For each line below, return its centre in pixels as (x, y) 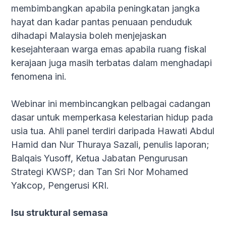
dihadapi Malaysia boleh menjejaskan (89, 36)
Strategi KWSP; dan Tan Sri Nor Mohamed (100, 172)
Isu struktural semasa (60, 213)
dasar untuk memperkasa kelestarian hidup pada (112, 117)
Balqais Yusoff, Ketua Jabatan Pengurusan (100, 158)
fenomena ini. (39, 76)
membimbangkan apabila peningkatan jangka (106, 8)
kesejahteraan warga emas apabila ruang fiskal (109, 49)
